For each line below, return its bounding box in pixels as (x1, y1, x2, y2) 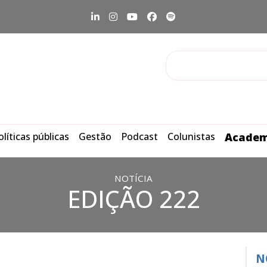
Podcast (121, 130, 158, 143)
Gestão (79, 130, 111, 143)
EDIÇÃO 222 (67, 182, 200, 215)
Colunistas (167, 130, 215, 143)
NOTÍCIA (114, 172, 153, 184)
